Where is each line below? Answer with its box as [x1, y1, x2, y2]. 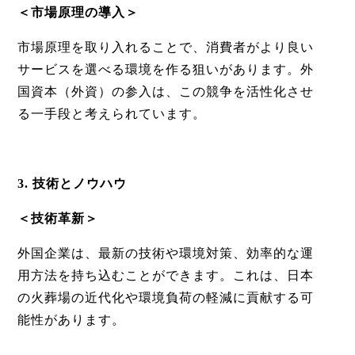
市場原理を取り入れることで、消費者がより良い [17, 40, 314, 55]
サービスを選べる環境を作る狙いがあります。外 [17, 63, 314, 77]
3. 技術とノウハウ [17, 177, 127, 191]
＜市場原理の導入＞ [17, 6, 139, 20]
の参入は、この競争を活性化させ [111, 85, 314, 99]
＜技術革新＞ [17, 212, 98, 226]
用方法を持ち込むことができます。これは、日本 [17, 269, 314, 283]
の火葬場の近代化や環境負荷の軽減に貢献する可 [17, 291, 314, 305]
